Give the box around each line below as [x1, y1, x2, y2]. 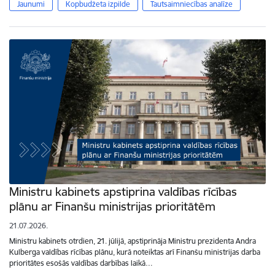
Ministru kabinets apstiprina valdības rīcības [9, 184, 237, 199]
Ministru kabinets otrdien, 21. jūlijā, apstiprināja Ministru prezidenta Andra [9, 236, 256, 246]
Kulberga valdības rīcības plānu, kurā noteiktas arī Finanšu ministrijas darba [9, 247, 260, 257]
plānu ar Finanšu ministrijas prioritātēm [9, 198, 215, 214]
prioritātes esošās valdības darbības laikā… [9, 258, 153, 268]
